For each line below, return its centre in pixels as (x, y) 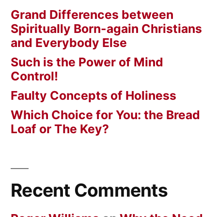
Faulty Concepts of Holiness (93, 96)
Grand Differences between (92, 15)
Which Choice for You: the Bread (105, 115)
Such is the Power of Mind (87, 62)
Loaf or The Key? (63, 129)
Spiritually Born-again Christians (106, 29)
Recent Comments (89, 190)
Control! (34, 76)
